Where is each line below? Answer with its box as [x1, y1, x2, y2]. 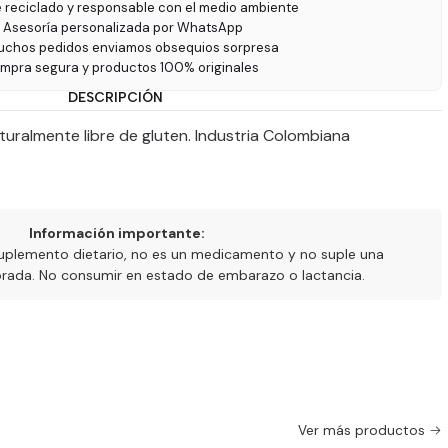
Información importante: [29, 224, 205, 242]
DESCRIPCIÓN [67, 89, 163, 105]
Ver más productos [298, 422, 425, 439]
